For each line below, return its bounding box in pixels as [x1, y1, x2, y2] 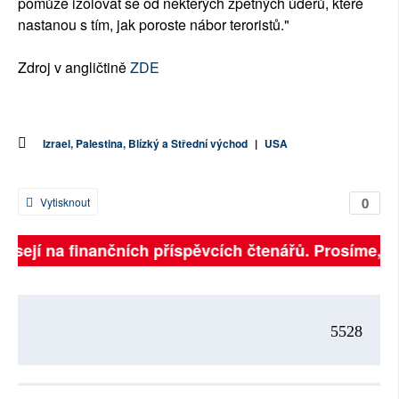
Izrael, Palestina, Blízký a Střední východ [43, 135, 248, 152]
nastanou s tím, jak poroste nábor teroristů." [18, 14, 289, 36]
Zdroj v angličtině [18, 57, 130, 78]
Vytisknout [37, 194, 90, 210]
